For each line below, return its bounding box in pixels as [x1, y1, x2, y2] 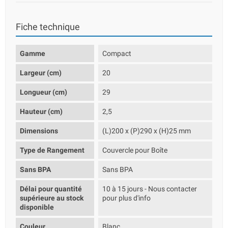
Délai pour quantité [20, 185, 82, 193]
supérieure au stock [20, 194, 83, 202]
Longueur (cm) [20, 88, 67, 96]
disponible [20, 203, 54, 211]
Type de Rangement [20, 146, 84, 154]
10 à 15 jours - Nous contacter [102, 185, 197, 193]
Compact [102, 49, 132, 58]
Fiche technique [16, 22, 80, 32]
